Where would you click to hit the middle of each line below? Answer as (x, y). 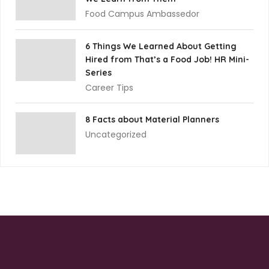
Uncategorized (116, 134)
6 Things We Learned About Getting (161, 46)
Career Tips (109, 87)
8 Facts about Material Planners (152, 119)
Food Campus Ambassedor (142, 14)
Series (98, 72)
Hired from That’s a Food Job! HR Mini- (167, 59)
